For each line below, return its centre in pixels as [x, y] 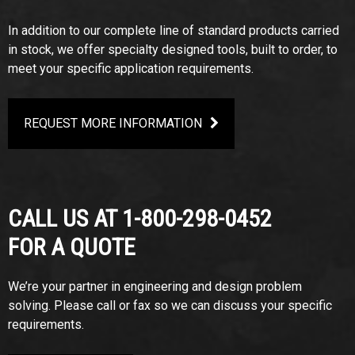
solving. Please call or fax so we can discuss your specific [170, 305]
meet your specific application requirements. [131, 69]
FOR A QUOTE [72, 247]
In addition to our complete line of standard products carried [174, 31]
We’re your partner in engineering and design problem [155, 286]
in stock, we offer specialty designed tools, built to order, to [173, 50]
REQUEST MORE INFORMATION [113, 123]
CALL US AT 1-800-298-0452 [140, 218]
